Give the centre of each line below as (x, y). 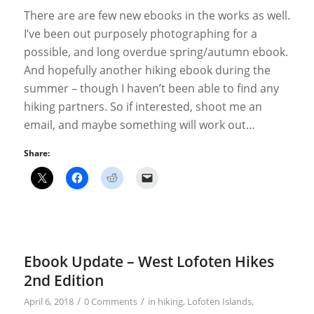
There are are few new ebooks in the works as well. (157, 15)
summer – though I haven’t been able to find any (151, 88)
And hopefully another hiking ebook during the (147, 70)
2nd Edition (63, 281)
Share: (36, 153)
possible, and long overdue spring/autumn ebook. (156, 52)
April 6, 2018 (48, 302)
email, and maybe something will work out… (139, 124)
